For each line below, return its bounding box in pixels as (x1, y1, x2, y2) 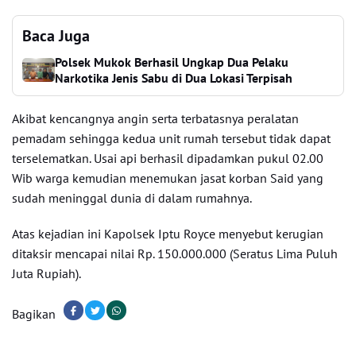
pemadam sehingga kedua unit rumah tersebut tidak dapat (12, 130, 331, 146)
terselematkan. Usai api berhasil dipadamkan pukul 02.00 (12, 150, 323, 166)
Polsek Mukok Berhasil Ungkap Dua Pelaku (55, 54, 289, 70)
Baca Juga (22, 25, 90, 46)
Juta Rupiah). (12, 265, 81, 281)
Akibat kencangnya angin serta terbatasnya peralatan (12, 110, 299, 126)
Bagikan (12, 305, 56, 322)
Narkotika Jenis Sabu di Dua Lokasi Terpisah (55, 70, 293, 86)
